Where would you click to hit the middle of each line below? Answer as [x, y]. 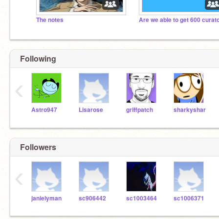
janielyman [46, 198]
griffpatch [140, 110]
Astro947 [44, 110]
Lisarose [91, 110]
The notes [50, 20]
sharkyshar [190, 110]
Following [38, 58]
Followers [38, 147]
